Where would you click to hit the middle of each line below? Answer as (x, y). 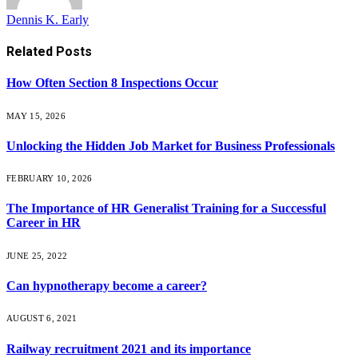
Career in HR (44, 223)
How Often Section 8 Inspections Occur (112, 83)
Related (31, 52)
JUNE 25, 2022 (37, 255)
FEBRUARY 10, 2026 (50, 179)
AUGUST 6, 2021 (42, 318)
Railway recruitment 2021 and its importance (129, 348)
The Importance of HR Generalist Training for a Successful (166, 209)
